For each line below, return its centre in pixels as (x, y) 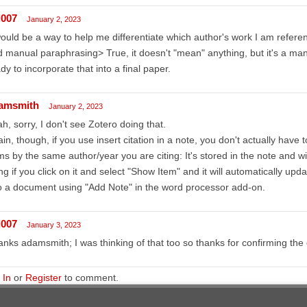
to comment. (90, 277)
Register (43, 277)
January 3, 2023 (53, 224)
